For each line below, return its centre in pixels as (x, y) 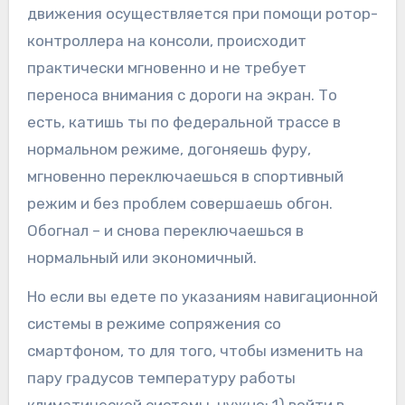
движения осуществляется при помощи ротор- (202, 14)
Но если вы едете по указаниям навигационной (202, 297)
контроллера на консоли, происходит (166, 41)
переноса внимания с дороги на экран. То (182, 95)
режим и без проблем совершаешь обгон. (179, 204)
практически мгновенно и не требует (166, 68)
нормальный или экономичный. (143, 258)
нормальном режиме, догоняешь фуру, (169, 150)
